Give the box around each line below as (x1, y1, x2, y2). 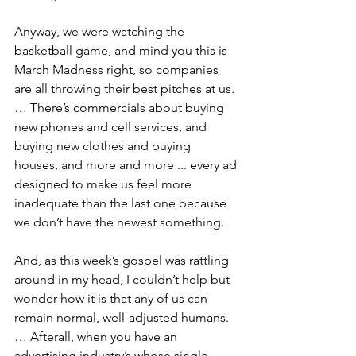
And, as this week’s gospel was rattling (14, 252, 232, 268)
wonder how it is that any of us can (14, 290, 211, 306)
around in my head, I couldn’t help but (14, 271, 233, 287)
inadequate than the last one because (14, 195, 230, 211)
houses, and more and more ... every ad (14, 157, 240, 172)
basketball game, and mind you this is (14, 42, 230, 58)
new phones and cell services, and (14, 118, 210, 134)
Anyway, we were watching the (14, 23, 188, 39)
